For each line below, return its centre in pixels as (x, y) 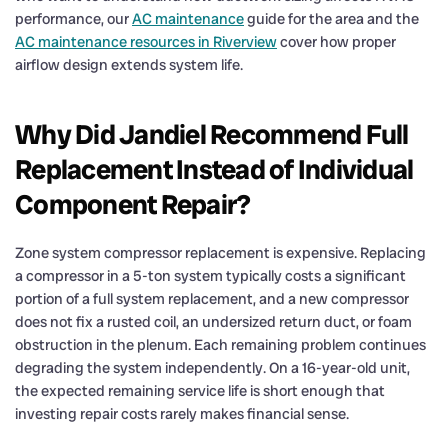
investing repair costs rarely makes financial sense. (182, 413)
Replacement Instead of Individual (214, 169)
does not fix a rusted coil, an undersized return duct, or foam (213, 321)
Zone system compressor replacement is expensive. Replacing (220, 252)
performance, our (73, 18)
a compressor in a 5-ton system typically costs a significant (210, 275)
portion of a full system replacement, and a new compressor (212, 298)
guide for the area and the (331, 18)
